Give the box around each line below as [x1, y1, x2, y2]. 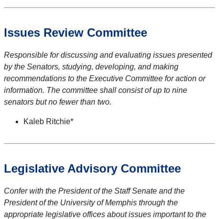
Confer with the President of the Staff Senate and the [4, 187, 185, 196]
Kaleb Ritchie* [23, 117, 73, 126]
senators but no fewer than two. [4, 98, 111, 107]
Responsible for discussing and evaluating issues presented [4, 51, 212, 60]
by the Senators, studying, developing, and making [4, 63, 178, 71]
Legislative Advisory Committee [4, 162, 181, 175]
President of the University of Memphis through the [4, 198, 178, 207]
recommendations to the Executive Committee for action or [4, 74, 205, 83]
